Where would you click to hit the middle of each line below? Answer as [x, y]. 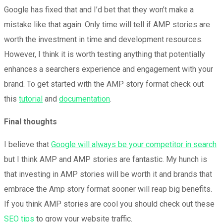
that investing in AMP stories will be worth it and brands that [108, 174]
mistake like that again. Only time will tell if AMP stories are [107, 25]
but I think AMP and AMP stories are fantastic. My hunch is [106, 160]
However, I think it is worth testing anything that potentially [105, 55]
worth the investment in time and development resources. [103, 40]
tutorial [31, 99]
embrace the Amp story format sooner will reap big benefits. [108, 189]
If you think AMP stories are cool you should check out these [109, 204]
